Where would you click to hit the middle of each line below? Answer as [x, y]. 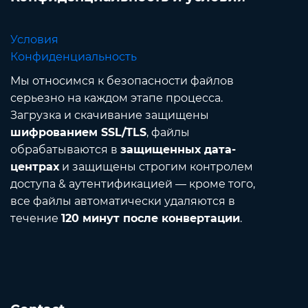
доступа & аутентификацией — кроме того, [133, 184]
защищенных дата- [178, 149]
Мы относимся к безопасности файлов [122, 80]
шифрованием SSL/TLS [78, 132]
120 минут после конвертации [151, 218]
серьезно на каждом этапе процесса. [117, 98]
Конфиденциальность [74, 56]
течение [36, 218]
